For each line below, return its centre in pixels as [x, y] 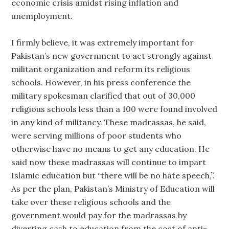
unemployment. [42, 16]
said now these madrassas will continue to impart [109, 162]
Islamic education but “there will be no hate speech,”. [113, 175]
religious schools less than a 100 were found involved [114, 109]
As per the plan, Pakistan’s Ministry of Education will [113, 189]
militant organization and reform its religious [101, 69]
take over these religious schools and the [91, 202]
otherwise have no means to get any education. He [111, 149]
